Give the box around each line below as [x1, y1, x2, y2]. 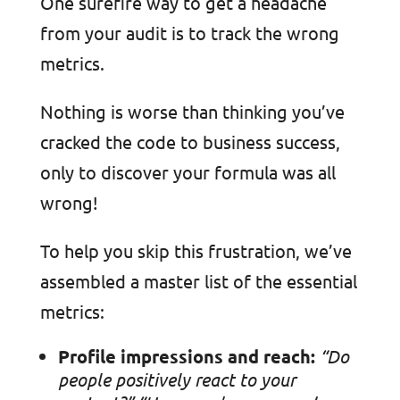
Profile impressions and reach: [57, 345, 315, 369]
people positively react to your [57, 368, 296, 391]
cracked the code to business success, [39, 130, 340, 154]
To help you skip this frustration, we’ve [39, 239, 352, 262]
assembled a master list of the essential [39, 270, 357, 293]
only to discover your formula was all [39, 161, 336, 184]
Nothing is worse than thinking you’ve [39, 100, 345, 123]
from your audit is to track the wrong [39, 21, 339, 45]
